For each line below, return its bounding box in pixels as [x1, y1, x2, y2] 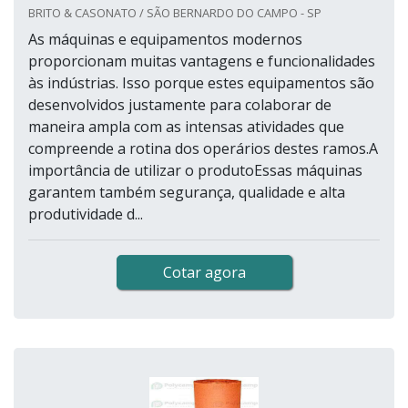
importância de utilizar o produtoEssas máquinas [28, 160, 362, 181]
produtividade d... [28, 204, 143, 225]
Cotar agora [162, 262, 246, 283]
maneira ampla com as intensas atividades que [28, 117, 344, 138]
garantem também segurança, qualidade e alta [28, 182, 345, 203]
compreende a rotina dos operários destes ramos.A [28, 138, 378, 159]
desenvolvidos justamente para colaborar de [28, 95, 331, 116]
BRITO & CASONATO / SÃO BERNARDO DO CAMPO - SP [28, 5, 321, 22]
